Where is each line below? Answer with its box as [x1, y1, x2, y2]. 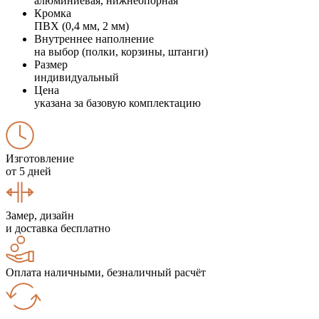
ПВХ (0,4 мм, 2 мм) [34, 19, 129, 32]
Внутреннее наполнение [34, 32, 154, 45]
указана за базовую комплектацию [34, 96, 201, 109]
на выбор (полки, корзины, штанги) [34, 45, 208, 58]
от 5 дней [6, 164, 51, 177]
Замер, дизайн [6, 209, 74, 221]
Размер [34, 58, 68, 70]
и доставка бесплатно [6, 221, 110, 234]
